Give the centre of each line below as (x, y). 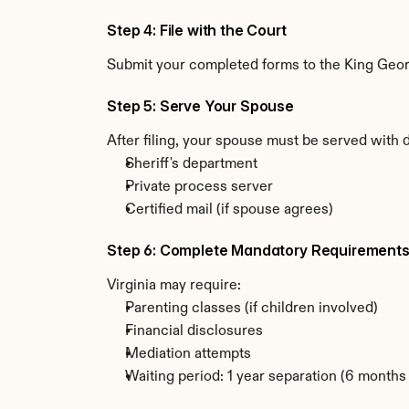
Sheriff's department (191, 164)
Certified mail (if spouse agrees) (229, 210)
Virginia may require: (174, 286)
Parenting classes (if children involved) (252, 309)
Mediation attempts (188, 354)
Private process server (199, 187)
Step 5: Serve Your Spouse (200, 106)
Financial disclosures (194, 331)
